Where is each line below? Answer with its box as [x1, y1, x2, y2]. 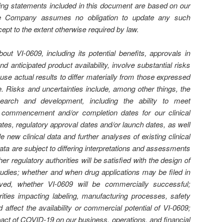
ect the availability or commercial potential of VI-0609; [13, 202, 191, 213]
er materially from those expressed [77, 71, 190, 82]
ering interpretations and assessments [66, 143, 191, 154]
